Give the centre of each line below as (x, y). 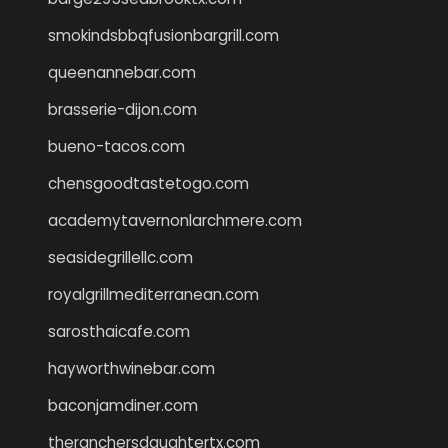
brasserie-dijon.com (122, 109)
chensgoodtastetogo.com (148, 183)
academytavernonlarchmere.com (175, 220)
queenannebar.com (122, 72)
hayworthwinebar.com (131, 368)
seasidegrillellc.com (120, 257)
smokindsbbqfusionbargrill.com (163, 35)
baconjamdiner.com (123, 405)
